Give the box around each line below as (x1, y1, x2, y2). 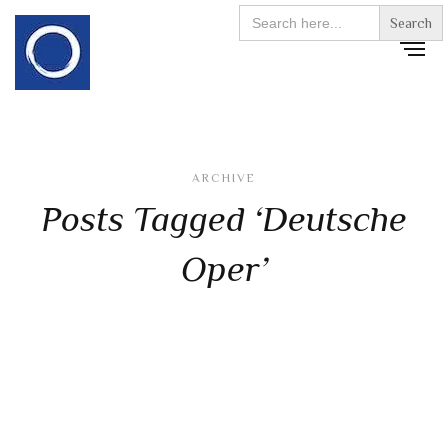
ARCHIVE (192, 171, 256, 185)
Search (238, 3, 291, 23)
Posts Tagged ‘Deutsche (41, 199, 407, 239)
